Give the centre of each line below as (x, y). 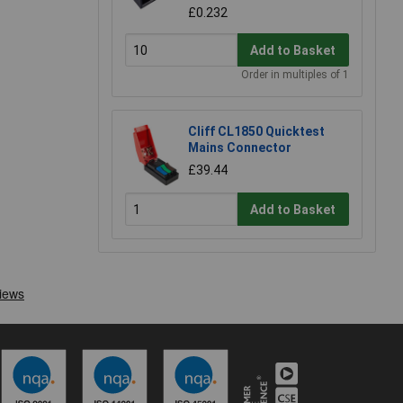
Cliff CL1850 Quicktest (256, 131)
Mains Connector (240, 147)
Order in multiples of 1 (295, 74)
